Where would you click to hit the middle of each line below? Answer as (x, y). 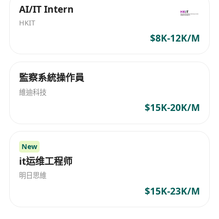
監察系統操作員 (52, 77)
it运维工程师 (46, 161)
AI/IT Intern (47, 9)
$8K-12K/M (175, 38)
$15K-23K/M (172, 191)
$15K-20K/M (172, 108)
